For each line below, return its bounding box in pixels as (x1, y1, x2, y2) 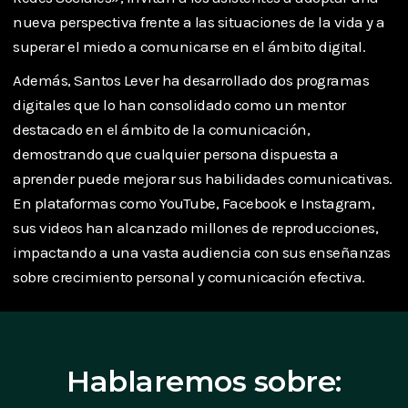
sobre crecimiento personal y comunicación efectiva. (13, 267, 365, 286)
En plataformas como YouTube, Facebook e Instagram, (13, 193, 374, 212)
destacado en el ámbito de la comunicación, (13, 119, 310, 138)
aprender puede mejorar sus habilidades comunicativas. (13, 168, 393, 188)
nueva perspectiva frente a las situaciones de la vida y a (13, 12, 385, 31)
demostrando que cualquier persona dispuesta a (13, 144, 339, 163)
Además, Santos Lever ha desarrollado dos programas (13, 70, 369, 89)
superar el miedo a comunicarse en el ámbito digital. (13, 36, 365, 56)
